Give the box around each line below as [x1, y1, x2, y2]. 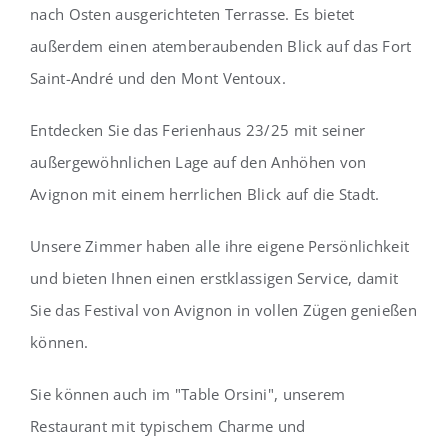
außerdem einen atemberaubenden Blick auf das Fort [30, 36, 412, 57]
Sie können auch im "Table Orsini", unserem [30, 384, 346, 405]
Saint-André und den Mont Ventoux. [30, 68, 286, 89]
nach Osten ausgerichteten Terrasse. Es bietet [30, 4, 355, 25]
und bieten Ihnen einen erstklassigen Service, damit [30, 268, 399, 289]
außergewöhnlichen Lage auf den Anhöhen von [30, 152, 367, 173]
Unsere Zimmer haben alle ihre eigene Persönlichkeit [30, 236, 410, 257]
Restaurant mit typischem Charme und [30, 416, 306, 437]
